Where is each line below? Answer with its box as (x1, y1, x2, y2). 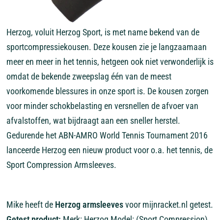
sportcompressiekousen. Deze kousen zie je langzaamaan (6, 42, 207, 52)
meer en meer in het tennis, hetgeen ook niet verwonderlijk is (6, 56, 214, 67)
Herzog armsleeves (55, 199, 123, 210)
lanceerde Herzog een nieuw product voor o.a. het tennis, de (6, 145, 213, 155)
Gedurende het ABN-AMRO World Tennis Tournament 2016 (6, 130, 208, 140)
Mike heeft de (6, 199, 55, 210)
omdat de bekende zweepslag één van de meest (6, 71, 171, 82)
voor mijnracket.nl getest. (123, 199, 213, 210)
